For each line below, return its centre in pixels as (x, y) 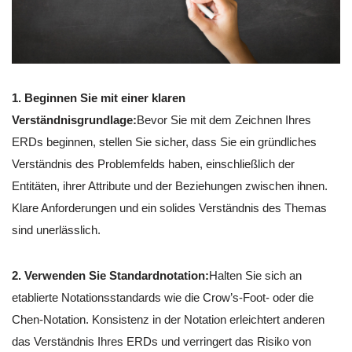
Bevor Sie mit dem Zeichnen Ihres (224, 119)
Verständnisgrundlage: (74, 119)
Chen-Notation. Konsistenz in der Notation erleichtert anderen (168, 319)
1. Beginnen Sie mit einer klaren (99, 97)
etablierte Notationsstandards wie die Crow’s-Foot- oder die (163, 297)
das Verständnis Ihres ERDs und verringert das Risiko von (161, 341)
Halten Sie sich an (255, 275)
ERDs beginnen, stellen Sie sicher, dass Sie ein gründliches (164, 141)
